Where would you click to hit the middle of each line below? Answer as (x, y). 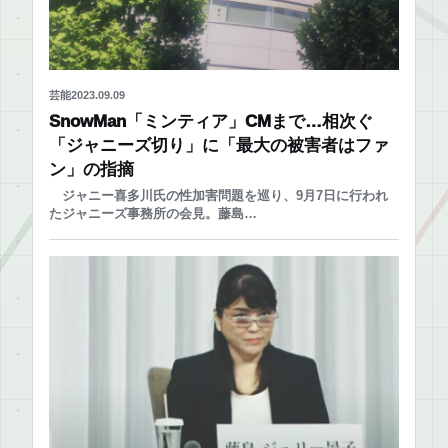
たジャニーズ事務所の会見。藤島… (153, 214)
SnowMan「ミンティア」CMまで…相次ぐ (211, 122)
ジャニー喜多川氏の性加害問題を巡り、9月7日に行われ (218, 196)
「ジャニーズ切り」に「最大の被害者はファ (219, 146)
